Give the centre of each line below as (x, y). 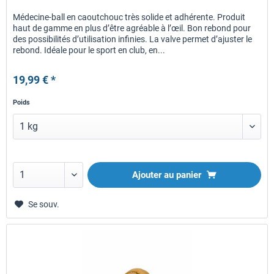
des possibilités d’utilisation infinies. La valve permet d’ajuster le (133, 39)
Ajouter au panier (167, 175)
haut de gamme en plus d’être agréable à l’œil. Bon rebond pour (132, 28)
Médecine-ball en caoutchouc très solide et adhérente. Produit (129, 17)
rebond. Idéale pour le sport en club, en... (89, 50)
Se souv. (44, 205)
